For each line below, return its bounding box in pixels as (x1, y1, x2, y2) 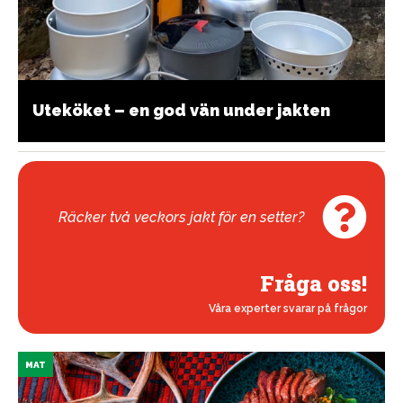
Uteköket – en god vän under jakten (32, 101, 330, 121)
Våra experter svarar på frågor (209, 302, 367, 316)
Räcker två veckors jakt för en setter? (58, 208, 304, 226)
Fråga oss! (260, 269, 367, 299)
